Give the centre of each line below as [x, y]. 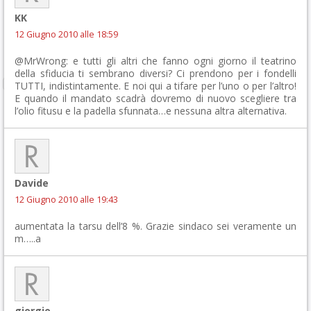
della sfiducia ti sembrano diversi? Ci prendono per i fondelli [155, 73]
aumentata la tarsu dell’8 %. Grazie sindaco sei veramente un [155, 226]
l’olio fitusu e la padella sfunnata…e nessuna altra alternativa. [151, 111]
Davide [32, 183]
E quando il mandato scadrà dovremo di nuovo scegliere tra [155, 98]
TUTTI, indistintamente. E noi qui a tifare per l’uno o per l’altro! [155, 86]
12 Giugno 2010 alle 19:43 [66, 200]
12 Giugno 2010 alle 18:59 [66, 34]
